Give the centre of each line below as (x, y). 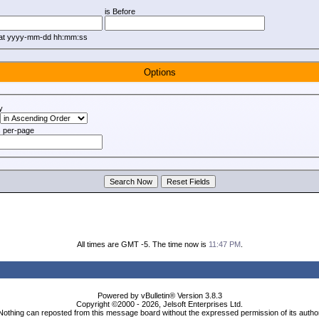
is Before (120, 11)
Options (159, 72)
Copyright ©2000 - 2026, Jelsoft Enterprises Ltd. (159, 304)
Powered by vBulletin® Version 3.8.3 (159, 296)
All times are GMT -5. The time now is (142, 244)
